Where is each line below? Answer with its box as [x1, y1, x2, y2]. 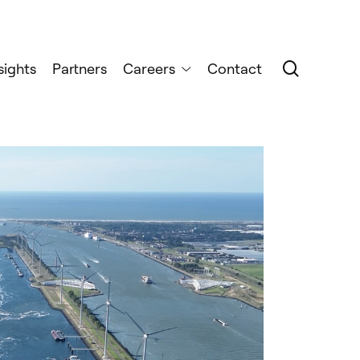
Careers [123, 59, 176, 78]
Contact [207, 59, 263, 78]
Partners [52, 59, 108, 78]
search [298, 57, 348, 78]
